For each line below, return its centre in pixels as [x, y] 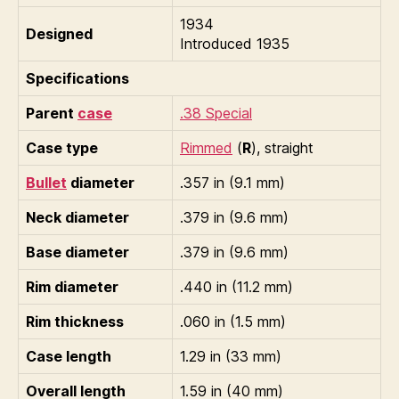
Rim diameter [72, 286]
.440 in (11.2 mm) [236, 286]
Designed [59, 33]
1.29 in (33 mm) [231, 356]
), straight [282, 147]
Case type [62, 147]
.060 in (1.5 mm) [233, 321]
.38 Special [216, 113]
